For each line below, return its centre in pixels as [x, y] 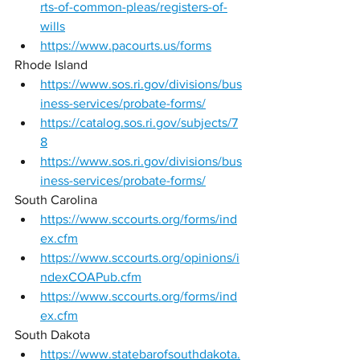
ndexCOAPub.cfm [91, 277]
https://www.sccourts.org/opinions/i [140, 258]
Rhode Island [53, 65]
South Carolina [57, 200]
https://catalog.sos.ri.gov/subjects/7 [139, 123]
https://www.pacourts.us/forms [126, 45]
